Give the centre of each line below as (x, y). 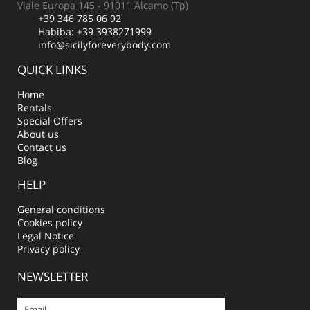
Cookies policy (50, 222)
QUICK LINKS (52, 69)
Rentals (35, 107)
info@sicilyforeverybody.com (104, 44)
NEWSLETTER (53, 276)
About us (38, 134)
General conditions (61, 209)
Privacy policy (48, 248)
